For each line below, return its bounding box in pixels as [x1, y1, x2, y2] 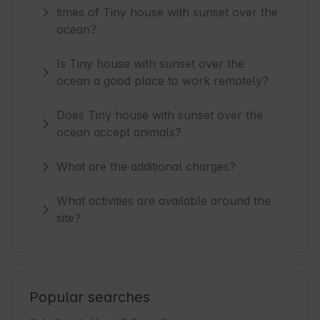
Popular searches [29, 289, 150, 306]
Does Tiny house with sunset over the [56, 108, 264, 123]
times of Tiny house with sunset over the [56, 5, 279, 20]
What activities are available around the [56, 194, 271, 209]
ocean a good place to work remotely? [56, 74, 269, 89]
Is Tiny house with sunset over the [56, 56, 245, 71]
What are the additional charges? [56, 159, 236, 174]
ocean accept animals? [56, 125, 182, 140]
